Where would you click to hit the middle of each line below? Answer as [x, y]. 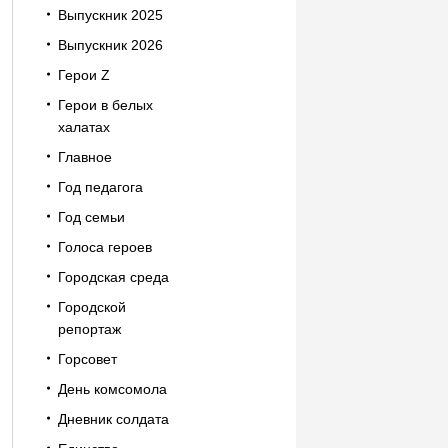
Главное [84, 157]
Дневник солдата [113, 419]
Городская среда [113, 277]
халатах [83, 127]
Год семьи [91, 217]
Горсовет [87, 359]
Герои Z [83, 75]
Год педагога [100, 187]
